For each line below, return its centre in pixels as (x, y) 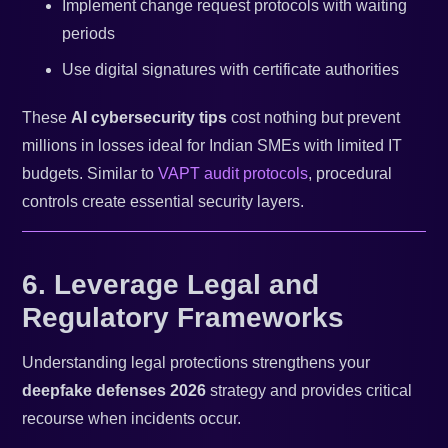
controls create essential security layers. (163, 202)
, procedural (350, 174)
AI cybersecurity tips (149, 118)
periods (89, 34)
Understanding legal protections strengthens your (196, 363)
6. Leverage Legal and (171, 285)
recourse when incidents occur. (132, 419)
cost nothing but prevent (314, 118)
